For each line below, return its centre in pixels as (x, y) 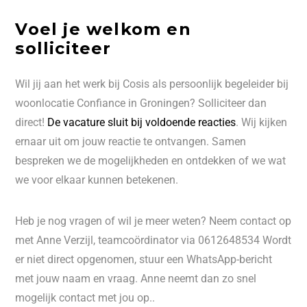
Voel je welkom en (103, 29)
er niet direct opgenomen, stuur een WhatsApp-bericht (144, 259)
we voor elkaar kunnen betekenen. (97, 180)
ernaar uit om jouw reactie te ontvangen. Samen (131, 142)
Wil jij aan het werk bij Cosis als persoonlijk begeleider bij (152, 84)
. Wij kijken (262, 122)
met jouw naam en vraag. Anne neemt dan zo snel (136, 279)
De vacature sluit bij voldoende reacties (142, 122)
